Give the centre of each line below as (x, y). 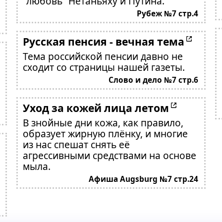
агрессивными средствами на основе (109, 155)
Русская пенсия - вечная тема (103, 41)
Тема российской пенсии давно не (103, 56)
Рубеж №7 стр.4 (168, 14)
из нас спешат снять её (76, 144)
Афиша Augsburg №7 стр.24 (144, 179)
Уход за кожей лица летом (96, 108)
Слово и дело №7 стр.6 (154, 80)
